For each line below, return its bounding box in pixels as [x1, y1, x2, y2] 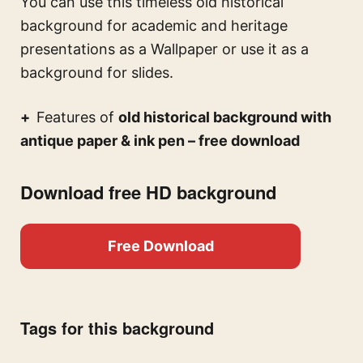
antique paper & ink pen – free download [20, 132, 300, 150]
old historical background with [118, 109, 331, 126]
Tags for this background [20, 316, 214, 340]
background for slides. [20, 64, 173, 82]
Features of [36, 109, 118, 126]
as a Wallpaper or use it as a [115, 41, 309, 58]
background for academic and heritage [20, 17, 288, 35]
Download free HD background [20, 179, 276, 206]
